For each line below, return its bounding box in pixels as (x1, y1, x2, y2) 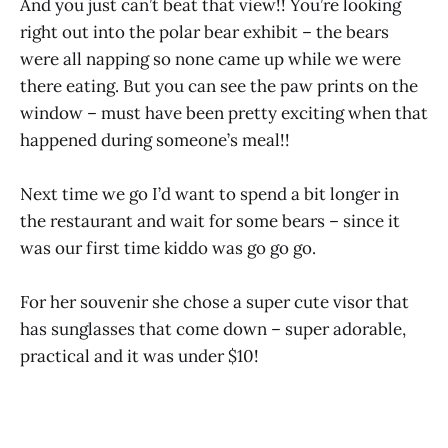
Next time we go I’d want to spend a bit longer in (20, 182, 399, 205)
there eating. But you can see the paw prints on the (20, 74, 418, 97)
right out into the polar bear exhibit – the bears (20, 20, 389, 43)
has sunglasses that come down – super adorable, (20, 317, 406, 340)
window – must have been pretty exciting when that (20, 101, 428, 124)
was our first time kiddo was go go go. (20, 236, 316, 259)
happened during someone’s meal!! (20, 128, 290, 151)
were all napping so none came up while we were (20, 47, 401, 70)
